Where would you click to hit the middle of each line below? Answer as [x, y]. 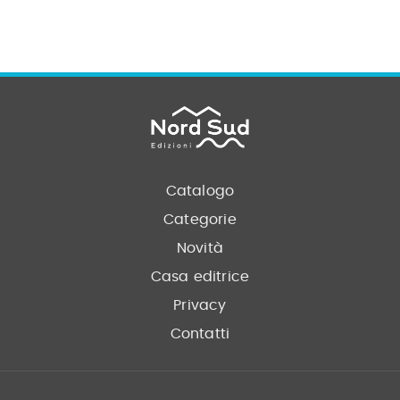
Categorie [200, 219]
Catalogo [200, 191]
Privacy [200, 305]
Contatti [200, 333]
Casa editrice [200, 276]
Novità [200, 248]
